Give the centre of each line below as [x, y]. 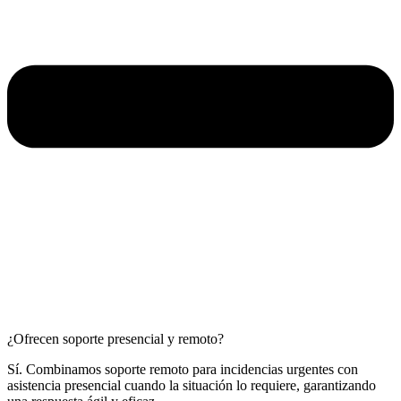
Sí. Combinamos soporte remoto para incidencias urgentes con [183, 369]
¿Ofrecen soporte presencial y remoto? [115, 338]
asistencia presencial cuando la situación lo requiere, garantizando [192, 385]
